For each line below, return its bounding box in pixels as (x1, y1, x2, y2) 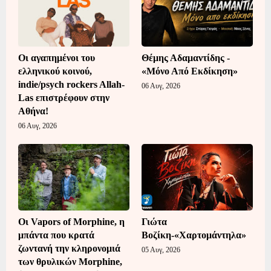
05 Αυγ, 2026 (142, 245, 180, 254)
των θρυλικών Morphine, (18, 256, 122, 267)
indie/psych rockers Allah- (18, 79, 125, 90)
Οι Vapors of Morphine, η (18, 216, 125, 227)
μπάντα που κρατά (18, 229, 94, 240)
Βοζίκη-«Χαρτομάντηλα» (142, 229, 246, 240)
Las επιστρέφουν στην (18, 92, 109, 103)
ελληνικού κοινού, (18, 65, 92, 76)
